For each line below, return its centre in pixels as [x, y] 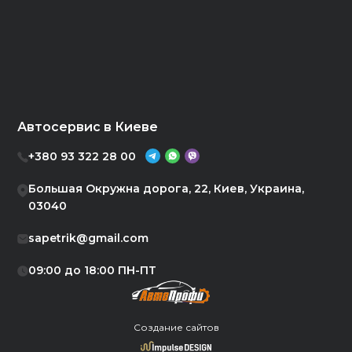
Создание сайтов [176, 327]
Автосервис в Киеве [88, 126]
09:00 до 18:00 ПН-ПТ [93, 270]
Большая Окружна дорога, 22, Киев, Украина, [167, 188]
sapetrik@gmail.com [89, 238]
